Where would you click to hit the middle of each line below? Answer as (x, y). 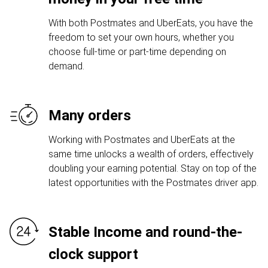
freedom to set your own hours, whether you (141, 37)
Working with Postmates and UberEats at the (142, 140)
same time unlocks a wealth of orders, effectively (151, 154)
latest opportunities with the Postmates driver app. (153, 183)
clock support (93, 254)
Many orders (90, 115)
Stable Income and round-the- (145, 232)
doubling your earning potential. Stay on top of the (153, 168)
